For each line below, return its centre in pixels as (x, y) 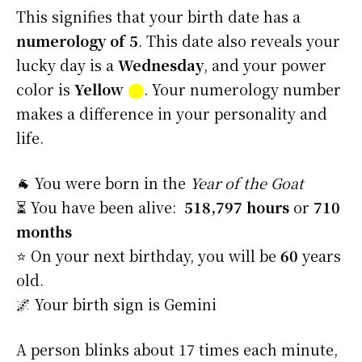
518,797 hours (237, 207)
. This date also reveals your (239, 41)
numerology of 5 (77, 41)
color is (45, 89)
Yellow (101, 89)
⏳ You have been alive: (98, 207)
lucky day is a (67, 65)
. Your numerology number (242, 89)
